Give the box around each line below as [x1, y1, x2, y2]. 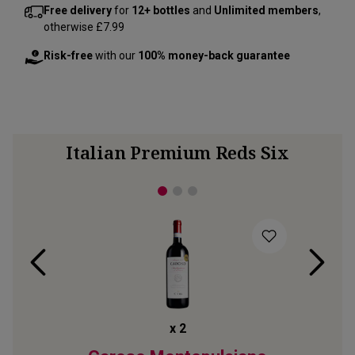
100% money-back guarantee [138, 49, 290, 62]
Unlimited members [214, 4, 319, 17]
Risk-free [44, 49, 93, 62]
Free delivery [44, 4, 112, 17]
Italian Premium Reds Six [66, 140, 289, 164]
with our [93, 49, 138, 62]
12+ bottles [132, 4, 190, 17]
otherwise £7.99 [44, 21, 124, 33]
